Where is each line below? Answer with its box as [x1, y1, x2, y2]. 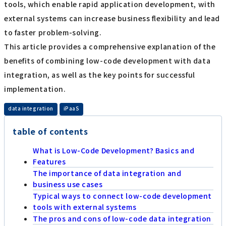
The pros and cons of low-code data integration [33, 213, 211, 224]
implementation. [4, 84, 66, 94]
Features [33, 156, 66, 167]
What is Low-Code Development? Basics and [33, 145, 195, 156]
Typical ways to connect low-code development [33, 191, 212, 201]
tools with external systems [33, 202, 137, 212]
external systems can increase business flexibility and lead [4, 13, 220, 24]
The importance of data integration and [33, 168, 182, 179]
